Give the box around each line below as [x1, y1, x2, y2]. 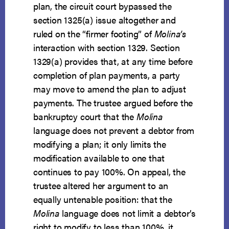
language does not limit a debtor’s [59, 207, 196, 220]
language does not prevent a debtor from [33, 124, 195, 137]
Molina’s [154, 27, 186, 40]
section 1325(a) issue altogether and [33, 13, 176, 27]
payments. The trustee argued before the [33, 96, 193, 109]
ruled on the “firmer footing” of [33, 27, 154, 40]
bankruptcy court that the [33, 110, 136, 123]
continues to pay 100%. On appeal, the [33, 165, 186, 178]
